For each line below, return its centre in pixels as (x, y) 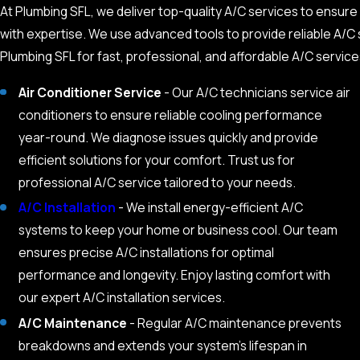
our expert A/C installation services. (122, 298)
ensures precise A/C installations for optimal (147, 253)
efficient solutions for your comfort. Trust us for (157, 160)
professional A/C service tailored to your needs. (157, 183)
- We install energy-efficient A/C (210, 208)
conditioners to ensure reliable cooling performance (171, 115)
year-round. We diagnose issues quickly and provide (169, 138)
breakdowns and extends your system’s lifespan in (163, 345)
